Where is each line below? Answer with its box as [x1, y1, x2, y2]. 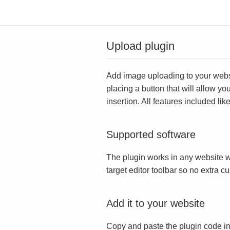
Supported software [106, 129, 196, 140]
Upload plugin [106, 40, 175, 52]
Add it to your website [106, 198, 205, 209]
